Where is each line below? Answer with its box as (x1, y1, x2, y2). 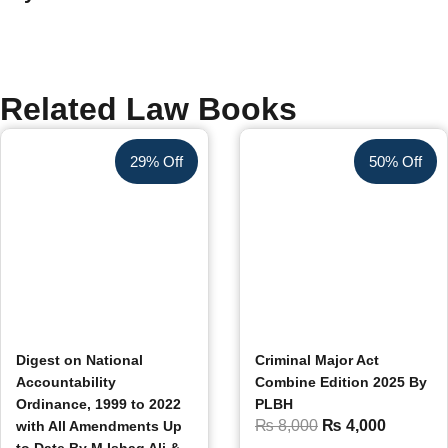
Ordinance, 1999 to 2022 (16, 396, 181, 412)
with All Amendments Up (16, 418, 182, 434)
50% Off (369, 153, 422, 170)
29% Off (130, 153, 183, 170)
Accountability (16, 374, 116, 390)
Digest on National (16, 352, 143, 368)
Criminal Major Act (255, 352, 379, 368)
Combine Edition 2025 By (255, 374, 427, 390)
